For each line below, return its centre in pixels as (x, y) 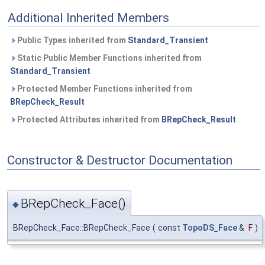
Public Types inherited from (72, 41)
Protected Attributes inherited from (88, 120)
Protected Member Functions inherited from (104, 89)
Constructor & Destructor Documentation (120, 160)
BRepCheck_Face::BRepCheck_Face (82, 227)
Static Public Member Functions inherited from (109, 58)
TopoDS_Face (210, 227)
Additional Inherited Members (88, 18)
